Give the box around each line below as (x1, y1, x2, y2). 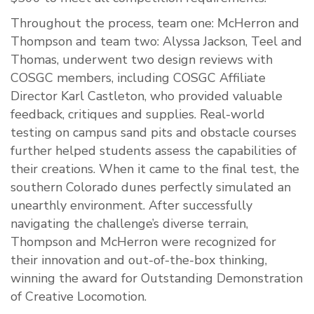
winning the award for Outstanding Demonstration (11, 270, 303, 287)
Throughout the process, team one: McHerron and (11, 15, 299, 32)
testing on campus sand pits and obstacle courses (11, 124, 296, 142)
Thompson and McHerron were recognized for (11, 233, 276, 251)
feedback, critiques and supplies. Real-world (11, 106, 265, 123)
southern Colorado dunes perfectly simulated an (11, 179, 291, 196)
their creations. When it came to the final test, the (11, 161, 299, 178)
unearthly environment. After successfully (11, 197, 252, 214)
